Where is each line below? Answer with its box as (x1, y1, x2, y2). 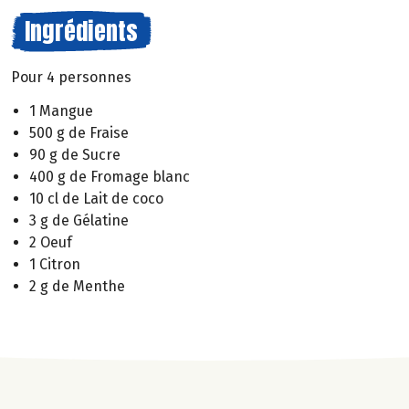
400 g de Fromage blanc (29, 167, 190, 185)
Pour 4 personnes (11, 68, 131, 86)
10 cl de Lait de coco (29, 189, 163, 207)
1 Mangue (29, 101, 93, 120)
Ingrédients (25, 13, 138, 49)
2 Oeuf (29, 233, 72, 251)
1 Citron (29, 255, 80, 273)
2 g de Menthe (29, 277, 125, 295)
